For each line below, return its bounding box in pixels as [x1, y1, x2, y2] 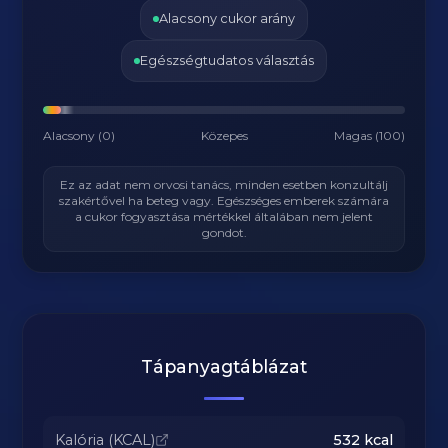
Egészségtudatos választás [140, 53, 314, 68]
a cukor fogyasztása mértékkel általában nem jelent [75, 209, 373, 224]
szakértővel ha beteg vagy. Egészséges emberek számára [59, 193, 389, 208]
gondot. [201, 225, 247, 240]
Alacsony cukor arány [159, 11, 295, 26]
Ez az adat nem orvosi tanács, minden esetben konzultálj [60, 177, 388, 192]
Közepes [201, 128, 248, 143]
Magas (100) [333, 128, 405, 143]
